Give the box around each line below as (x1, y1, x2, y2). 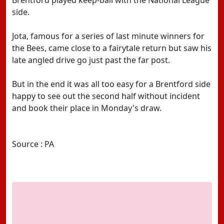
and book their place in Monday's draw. (12, 102, 161, 113)
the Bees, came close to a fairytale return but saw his (12, 42, 211, 53)
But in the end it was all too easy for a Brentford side (12, 78, 210, 89)
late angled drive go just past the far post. (12, 54, 170, 65)
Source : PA (12, 138, 54, 149)
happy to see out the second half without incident (12, 90, 200, 101)
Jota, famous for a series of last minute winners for (12, 30, 204, 41)
